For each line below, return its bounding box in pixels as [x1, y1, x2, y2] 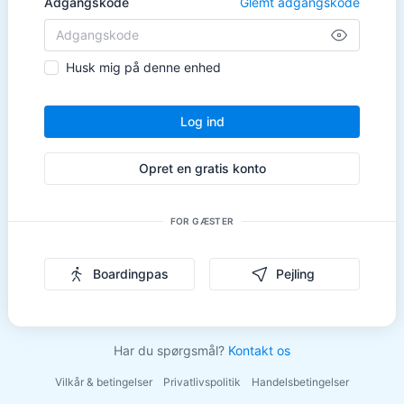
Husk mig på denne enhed [66, 59, 221, 75]
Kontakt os [228, 342, 290, 358]
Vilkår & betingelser [55, 374, 152, 389]
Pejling [276, 265, 315, 281]
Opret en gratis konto [138, 160, 266, 176]
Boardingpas [92, 265, 169, 281]
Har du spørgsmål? [114, 342, 228, 358]
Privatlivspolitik [163, 374, 241, 389]
